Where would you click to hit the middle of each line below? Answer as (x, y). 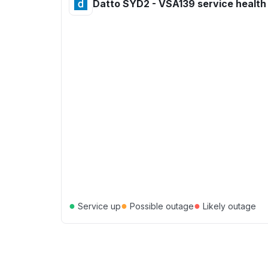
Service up (98, 206)
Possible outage (161, 206)
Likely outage (228, 206)
